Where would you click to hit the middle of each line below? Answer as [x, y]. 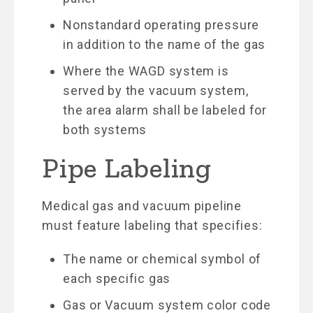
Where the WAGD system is [146, 71]
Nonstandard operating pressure [161, 24]
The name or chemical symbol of [162, 259]
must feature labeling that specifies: [152, 225]
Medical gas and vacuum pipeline [142, 205]
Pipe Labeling [127, 167]
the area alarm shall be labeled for [165, 110]
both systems [105, 129]
